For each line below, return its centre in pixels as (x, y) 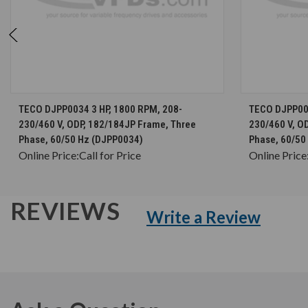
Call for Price (110, 155)
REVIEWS (67, 210)
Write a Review (203, 217)
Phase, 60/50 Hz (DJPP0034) (81, 139)
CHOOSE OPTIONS (124, 103)
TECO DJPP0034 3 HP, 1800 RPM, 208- (100, 109)
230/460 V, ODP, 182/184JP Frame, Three (107, 124)
